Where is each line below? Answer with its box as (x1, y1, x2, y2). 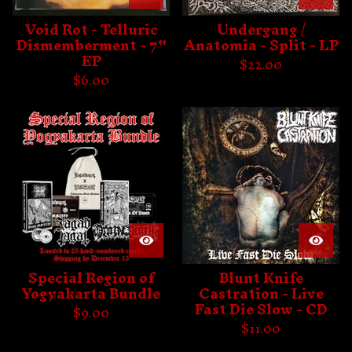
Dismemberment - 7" (16, 29, 167, 61)
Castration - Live (198, 277, 324, 310)
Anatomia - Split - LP (183, 29, 339, 61)
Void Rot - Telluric (24, 13, 158, 46)
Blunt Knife (218, 262, 303, 294)
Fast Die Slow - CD (194, 293, 328, 325)
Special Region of (27, 262, 155, 294)
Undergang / (216, 13, 306, 46)
